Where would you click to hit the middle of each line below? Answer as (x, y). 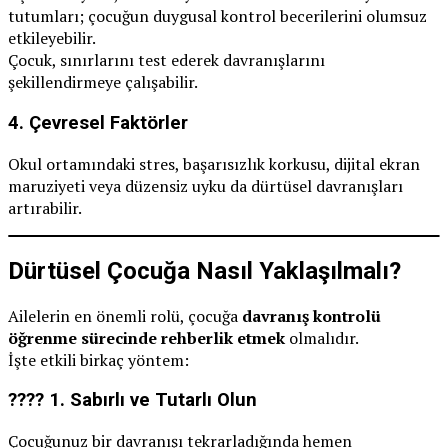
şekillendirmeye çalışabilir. (103, 82)
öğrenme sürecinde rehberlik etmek (146, 337)
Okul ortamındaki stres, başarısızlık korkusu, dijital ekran (214, 163)
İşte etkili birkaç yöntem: (98, 359)
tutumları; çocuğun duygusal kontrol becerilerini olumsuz (217, 16)
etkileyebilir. (52, 38)
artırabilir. (45, 207)
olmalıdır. (322, 337)
